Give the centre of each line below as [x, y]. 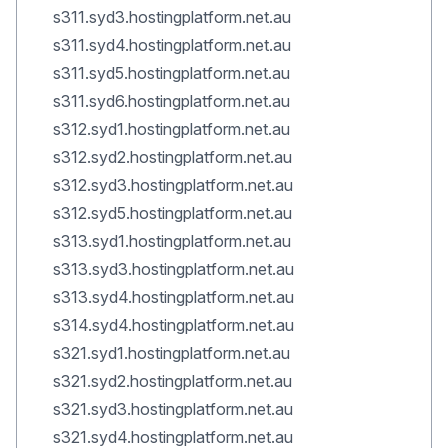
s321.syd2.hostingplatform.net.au [172, 381]
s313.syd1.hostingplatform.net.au [172, 241]
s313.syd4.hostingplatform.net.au [173, 297]
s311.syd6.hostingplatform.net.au [171, 101]
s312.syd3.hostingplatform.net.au [173, 185]
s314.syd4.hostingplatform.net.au [173, 325]
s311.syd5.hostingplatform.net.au [171, 73]
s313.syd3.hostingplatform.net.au [173, 269]
